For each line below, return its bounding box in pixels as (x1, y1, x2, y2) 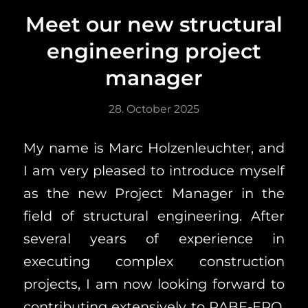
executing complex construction (23, 253, 285, 270)
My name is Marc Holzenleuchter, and (23, 140, 285, 157)
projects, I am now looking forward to (23, 276, 285, 293)
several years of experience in (23, 230, 285, 247)
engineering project (46, 38, 261, 64)
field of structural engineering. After (23, 208, 285, 225)
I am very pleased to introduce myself (23, 162, 285, 179)
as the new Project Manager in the (23, 185, 285, 202)
